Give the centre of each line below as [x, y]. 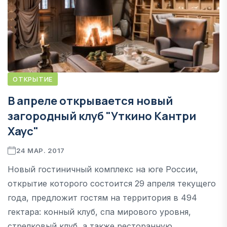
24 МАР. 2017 [40, 150]
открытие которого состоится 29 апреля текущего [112, 183]
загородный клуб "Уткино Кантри [102, 116]
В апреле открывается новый [90, 101]
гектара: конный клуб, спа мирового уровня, [99, 212]
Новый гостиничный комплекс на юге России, [103, 169]
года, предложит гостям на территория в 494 [102, 197]
